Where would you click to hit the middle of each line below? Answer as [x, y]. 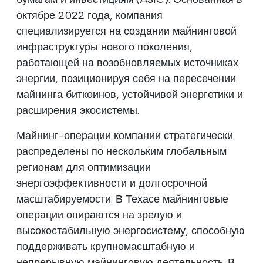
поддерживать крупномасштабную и [106, 246]
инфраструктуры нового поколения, [104, 47]
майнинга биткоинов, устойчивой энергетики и [130, 94]
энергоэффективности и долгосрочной [112, 183]
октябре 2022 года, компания [90, 15]
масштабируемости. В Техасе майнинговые [122, 199]
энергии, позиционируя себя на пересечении [126, 78]
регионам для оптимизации [84, 167]
